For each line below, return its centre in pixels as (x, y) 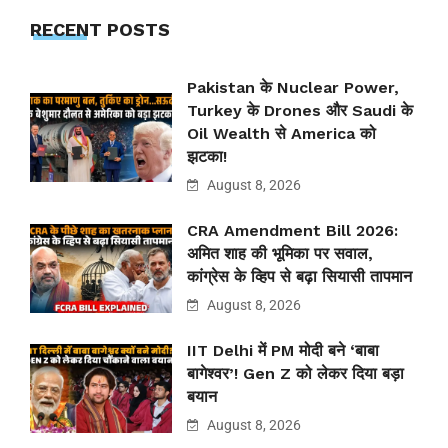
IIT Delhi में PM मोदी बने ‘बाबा (283, 351)
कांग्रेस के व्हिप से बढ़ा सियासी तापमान (299, 277)
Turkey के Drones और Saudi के (300, 111)
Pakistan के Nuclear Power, (293, 88)
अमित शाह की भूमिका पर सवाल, (280, 254)
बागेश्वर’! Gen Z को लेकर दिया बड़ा (295, 374)
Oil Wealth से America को (281, 134)
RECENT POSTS (100, 30)
